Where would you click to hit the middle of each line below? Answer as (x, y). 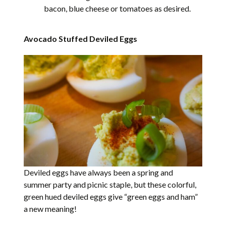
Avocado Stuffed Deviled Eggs (81, 39)
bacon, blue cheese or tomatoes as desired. (118, 8)
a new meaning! (50, 208)
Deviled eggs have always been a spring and (99, 172)
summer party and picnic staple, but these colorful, (110, 184)
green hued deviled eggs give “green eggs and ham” (111, 196)
